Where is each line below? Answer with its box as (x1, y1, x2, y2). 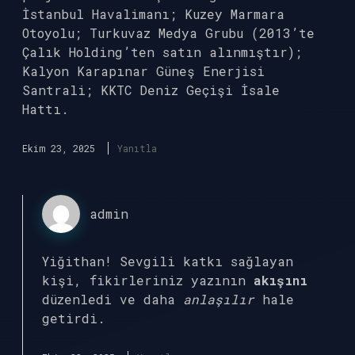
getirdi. (42, 310, 105, 326)
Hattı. (22, 101, 69, 117)
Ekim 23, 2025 (22, 142, 95, 155)
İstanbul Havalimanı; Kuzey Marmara (22, 6, 284, 22)
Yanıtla (117, 142, 157, 155)
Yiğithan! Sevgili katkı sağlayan (42, 253, 293, 269)
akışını (254, 272, 307, 288)
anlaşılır (183, 291, 254, 307)
